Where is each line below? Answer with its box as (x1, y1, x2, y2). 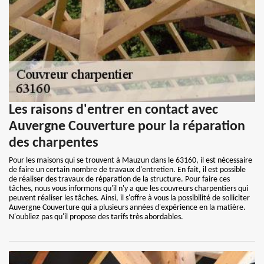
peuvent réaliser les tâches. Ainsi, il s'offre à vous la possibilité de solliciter (9, 194, 250, 203)
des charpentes (9, 136, 98, 150)
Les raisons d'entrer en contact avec (9, 103, 218, 117)
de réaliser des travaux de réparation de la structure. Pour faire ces (9, 175, 230, 184)
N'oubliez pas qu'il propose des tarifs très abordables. (9, 213, 183, 222)
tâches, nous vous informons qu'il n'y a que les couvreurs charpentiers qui (9, 184, 248, 193)
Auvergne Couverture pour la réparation (9, 120, 245, 134)
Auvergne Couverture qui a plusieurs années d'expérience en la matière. (9, 203, 246, 212)
